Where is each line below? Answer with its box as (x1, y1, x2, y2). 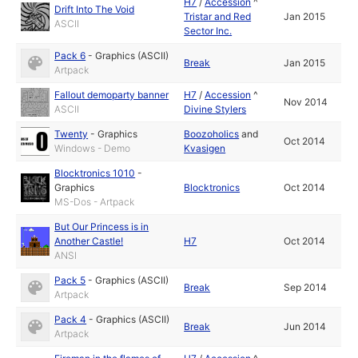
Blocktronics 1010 (54, 167, 136, 180)
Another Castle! (54, 235, 124, 248)
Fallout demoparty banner (54, 89, 169, 101)
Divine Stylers (184, 103, 247, 116)
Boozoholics (184, 128, 240, 141)
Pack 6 (54, 50, 86, 62)
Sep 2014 (284, 281, 328, 294)
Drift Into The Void (54, 3, 135, 16)
